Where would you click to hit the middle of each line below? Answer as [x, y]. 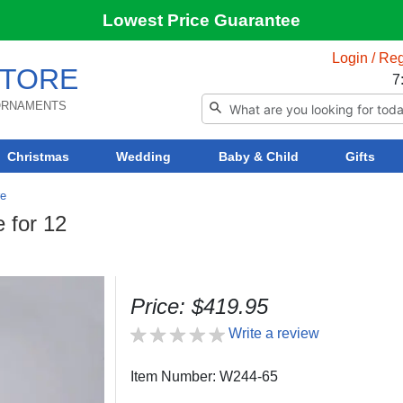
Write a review [273, 333]
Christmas [39, 156]
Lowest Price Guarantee [201, 20]
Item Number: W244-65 [204, 376]
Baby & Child [258, 156]
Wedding [144, 156]
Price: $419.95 [199, 306]
